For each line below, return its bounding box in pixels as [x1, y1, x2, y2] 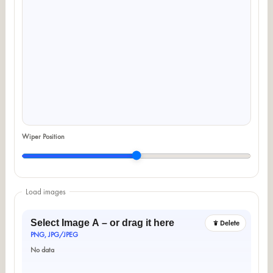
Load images [25, 186, 66, 197]
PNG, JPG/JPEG [30, 229, 78, 239]
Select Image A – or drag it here [30, 217, 174, 228]
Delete [220, 218, 240, 228]
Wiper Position [21, 131, 65, 141]
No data [30, 244, 54, 255]
